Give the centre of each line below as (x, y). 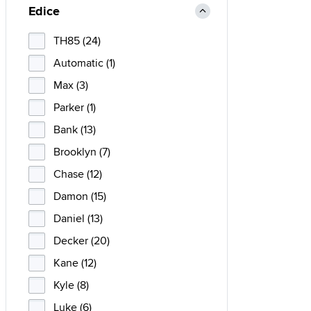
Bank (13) (75, 129)
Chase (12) (78, 174)
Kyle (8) (71, 285)
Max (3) (71, 85)
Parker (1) (75, 107)
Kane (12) (75, 263)
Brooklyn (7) (82, 152)
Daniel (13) (78, 218)
